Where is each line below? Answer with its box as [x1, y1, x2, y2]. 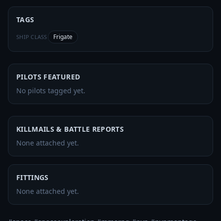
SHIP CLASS [16, 33, 47, 40]
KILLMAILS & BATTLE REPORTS [16, 124, 124, 134]
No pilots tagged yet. [16, 86, 85, 95]
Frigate [53, 33, 73, 41]
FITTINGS [16, 173, 49, 182]
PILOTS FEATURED [16, 72, 80, 81]
